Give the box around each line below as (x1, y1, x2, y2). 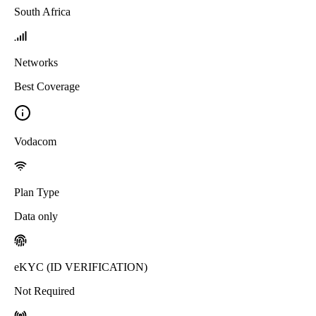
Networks (14, 56, 58, 68)
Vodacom (14, 135, 56, 147)
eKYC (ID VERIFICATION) (14, 260, 147, 273)
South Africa (14, 5, 71, 18)
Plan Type (14, 186, 59, 198)
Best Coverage (14, 80, 80, 92)
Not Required (14, 284, 75, 297)
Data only (14, 209, 58, 222)
